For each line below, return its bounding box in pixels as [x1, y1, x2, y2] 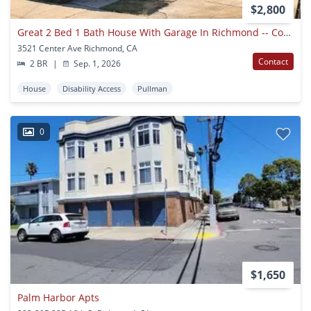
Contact [258, 55, 288, 67]
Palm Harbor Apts [17, 291, 99, 305]
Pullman [137, 83, 167, 94]
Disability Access [62, 83, 121, 94]
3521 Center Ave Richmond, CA [17, 42, 137, 54]
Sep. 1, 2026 [72, 57, 121, 69]
